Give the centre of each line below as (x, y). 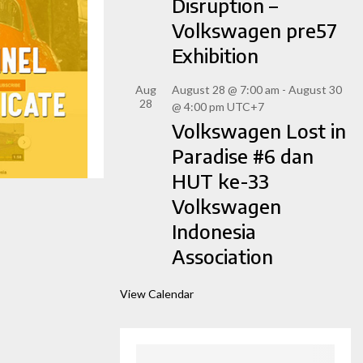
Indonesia (214, 231)
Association (222, 256)
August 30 (315, 90)
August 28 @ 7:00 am (226, 90)
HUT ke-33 (220, 181)
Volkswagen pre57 (254, 30)
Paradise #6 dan (243, 156)
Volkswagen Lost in (259, 131)
